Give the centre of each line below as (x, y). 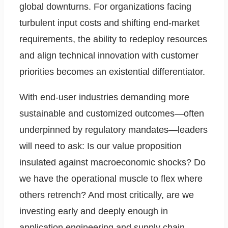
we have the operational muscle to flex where (111, 179)
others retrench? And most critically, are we (107, 195)
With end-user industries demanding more (104, 97)
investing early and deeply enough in (94, 211)
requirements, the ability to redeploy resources (113, 39)
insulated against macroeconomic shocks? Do (112, 163)
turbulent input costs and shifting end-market (109, 23)
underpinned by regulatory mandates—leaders (113, 130)
